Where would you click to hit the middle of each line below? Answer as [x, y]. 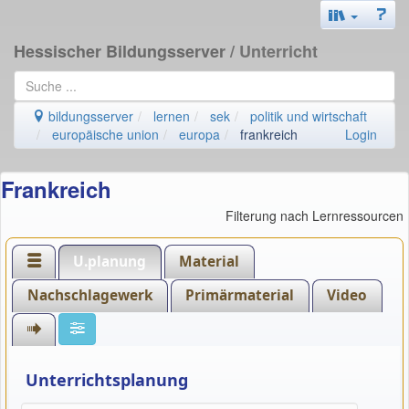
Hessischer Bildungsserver [122, 51]
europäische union [105, 134]
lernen [172, 116]
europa [199, 134]
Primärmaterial [240, 296]
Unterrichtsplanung [106, 379]
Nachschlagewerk [90, 296]
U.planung [110, 261]
